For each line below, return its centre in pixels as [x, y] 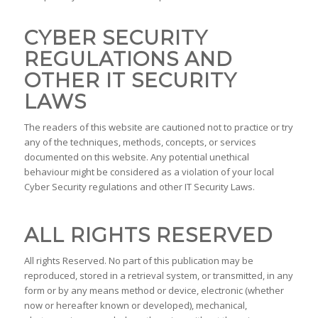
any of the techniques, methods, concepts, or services [140, 142]
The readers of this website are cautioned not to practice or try [158, 127]
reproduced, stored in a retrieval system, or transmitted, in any [158, 276]
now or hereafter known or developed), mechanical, [135, 306]
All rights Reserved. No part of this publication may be [138, 261]
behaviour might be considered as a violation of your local [149, 172]
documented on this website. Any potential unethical [136, 157]
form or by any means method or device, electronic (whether [154, 291]
